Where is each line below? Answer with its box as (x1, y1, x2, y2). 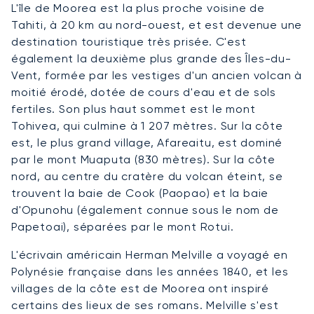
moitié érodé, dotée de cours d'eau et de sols (11, 86, 276, 100)
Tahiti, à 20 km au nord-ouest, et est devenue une (11, 18, 303, 32)
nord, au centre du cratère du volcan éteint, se (11, 170, 283, 184)
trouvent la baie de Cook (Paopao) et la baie (11, 186, 269, 200)
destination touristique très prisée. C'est (11, 35, 247, 49)
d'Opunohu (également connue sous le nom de (11, 203, 279, 217)
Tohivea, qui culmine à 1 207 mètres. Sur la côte (11, 119, 283, 133)
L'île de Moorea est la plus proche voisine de (11, 1, 265, 15)
